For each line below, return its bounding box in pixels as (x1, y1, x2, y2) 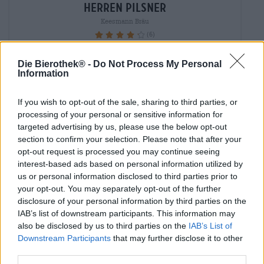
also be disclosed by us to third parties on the (18, 220, 189, 230)
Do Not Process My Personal (93, 58, 222, 69)
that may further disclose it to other (111, 233, 243, 243)
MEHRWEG (46, 58, 98, 70)
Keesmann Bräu (101, 17, 149, 25)
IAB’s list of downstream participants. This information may (18, 208, 235, 218)
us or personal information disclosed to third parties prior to (18, 171, 237, 181)
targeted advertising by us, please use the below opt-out (18, 121, 227, 131)
